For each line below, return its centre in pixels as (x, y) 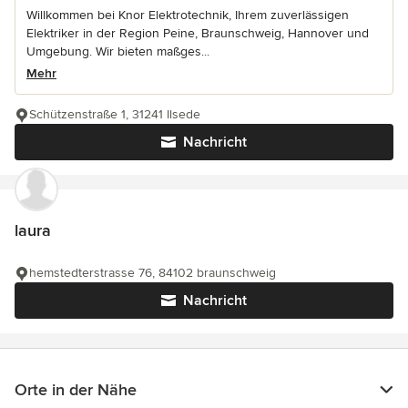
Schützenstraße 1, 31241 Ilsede (115, 114)
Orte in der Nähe (76, 390)
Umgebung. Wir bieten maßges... (118, 51)
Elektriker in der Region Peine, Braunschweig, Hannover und (198, 33)
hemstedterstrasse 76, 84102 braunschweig (153, 273)
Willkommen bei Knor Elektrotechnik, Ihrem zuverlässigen (188, 15)
